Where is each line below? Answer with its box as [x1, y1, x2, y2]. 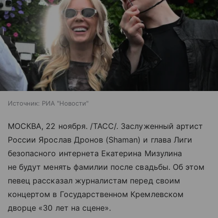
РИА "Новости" [42, 99, 89, 107]
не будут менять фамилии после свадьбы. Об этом [8, 162, 205, 172]
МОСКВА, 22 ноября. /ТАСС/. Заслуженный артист [8, 121, 203, 131]
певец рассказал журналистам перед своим [8, 175, 180, 185]
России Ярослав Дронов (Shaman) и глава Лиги [8, 134, 193, 145]
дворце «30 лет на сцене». [8, 202, 111, 213]
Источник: [8, 99, 40, 107]
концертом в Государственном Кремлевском [8, 189, 183, 199]
